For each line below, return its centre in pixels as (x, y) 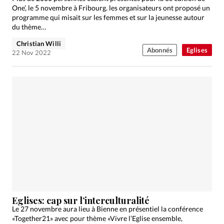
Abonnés (159, 50)
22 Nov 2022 (31, 53)
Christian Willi (39, 44)
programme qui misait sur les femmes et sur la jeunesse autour (108, 17)
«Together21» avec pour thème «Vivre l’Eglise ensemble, (97, 218)
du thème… (29, 27)
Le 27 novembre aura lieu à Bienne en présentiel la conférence (107, 208)
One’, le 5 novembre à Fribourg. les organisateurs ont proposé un (111, 8)
